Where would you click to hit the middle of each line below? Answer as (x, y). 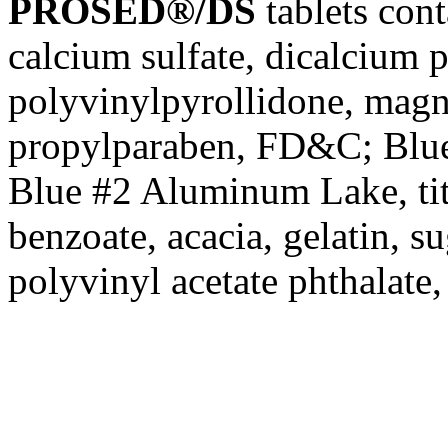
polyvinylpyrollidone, (186, 101)
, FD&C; (309, 146)
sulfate (193, 56)
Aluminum (225, 191)
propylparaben (122, 146)
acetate (224, 281)
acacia (215, 236)
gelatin (336, 236)
